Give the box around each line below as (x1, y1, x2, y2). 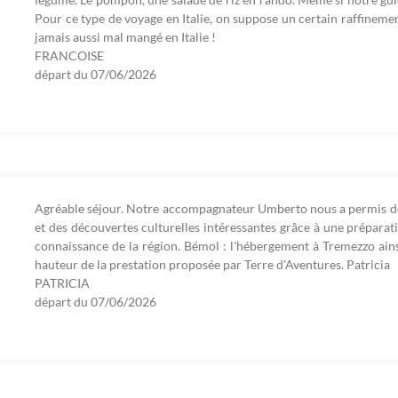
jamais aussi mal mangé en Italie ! (35, 29, 216, 45)
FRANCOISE (35, 48, 104, 64)
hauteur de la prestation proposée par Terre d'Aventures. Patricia (35, 257, 390, 273)
